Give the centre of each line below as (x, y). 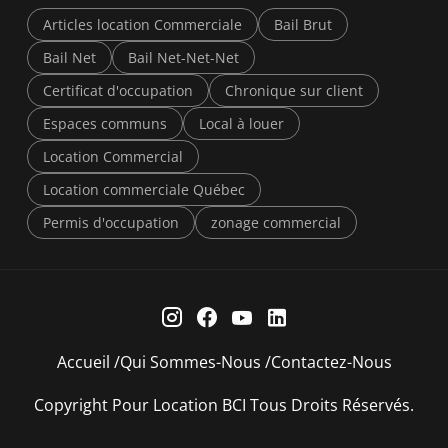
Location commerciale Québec (144, 190)
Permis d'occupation (111, 223)
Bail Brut (303, 25)
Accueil (83, 362)
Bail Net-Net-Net (183, 58)
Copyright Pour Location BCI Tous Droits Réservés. (224, 405)
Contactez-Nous (331, 362)
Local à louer (241, 124)
